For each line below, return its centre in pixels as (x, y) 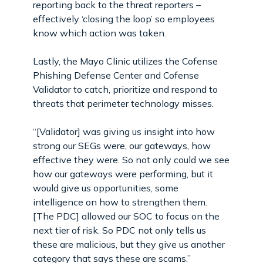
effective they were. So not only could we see (131, 159)
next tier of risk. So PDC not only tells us (119, 230)
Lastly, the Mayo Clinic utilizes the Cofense (125, 61)
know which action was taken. (100, 33)
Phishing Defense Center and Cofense (116, 75)
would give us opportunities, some (106, 188)
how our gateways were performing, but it (123, 173)
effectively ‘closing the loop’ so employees (124, 18)
